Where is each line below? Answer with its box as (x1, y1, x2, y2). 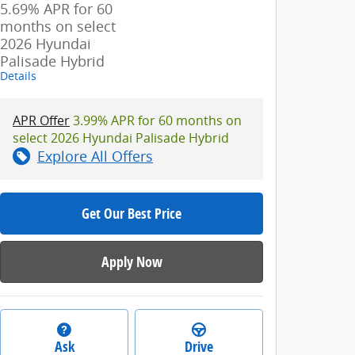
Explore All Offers (37, 146, 153, 166)
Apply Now (101, 251, 162, 272)
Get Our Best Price (82, 203, 181, 223)
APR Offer (13, 111, 70, 129)
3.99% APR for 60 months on (70, 111, 242, 129)
